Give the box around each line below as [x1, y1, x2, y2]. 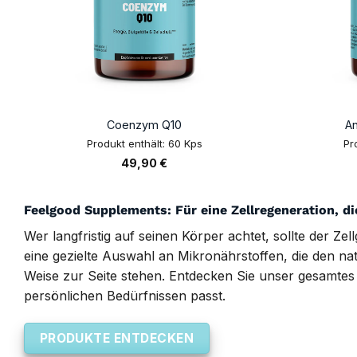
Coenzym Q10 [107, 118, 182, 132]
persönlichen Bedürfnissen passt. [24, 288, 226, 304]
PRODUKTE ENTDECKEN [39, 331, 194, 347]
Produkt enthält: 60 [86, 136, 184, 150]
